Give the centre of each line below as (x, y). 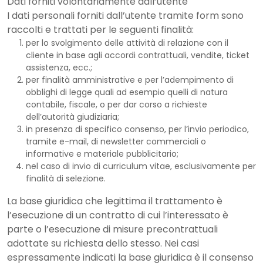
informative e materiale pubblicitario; (102, 154)
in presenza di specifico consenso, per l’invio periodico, (137, 129)
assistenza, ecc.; (59, 68)
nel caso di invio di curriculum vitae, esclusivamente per (141, 166)
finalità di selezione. (66, 178)
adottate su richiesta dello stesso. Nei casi (103, 243)
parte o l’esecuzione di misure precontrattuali (112, 229)
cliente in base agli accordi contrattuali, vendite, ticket (138, 55)
